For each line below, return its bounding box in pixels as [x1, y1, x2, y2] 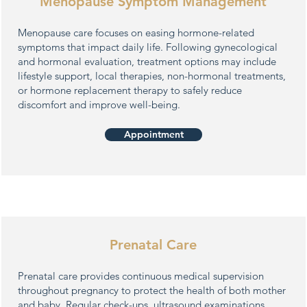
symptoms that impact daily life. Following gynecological [18, 40, 278, 53]
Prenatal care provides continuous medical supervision [18, 269, 264, 282]
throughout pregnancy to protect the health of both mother [18, 284, 286, 297]
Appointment [123, 128, 184, 140]
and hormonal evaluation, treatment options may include [18, 55, 276, 68]
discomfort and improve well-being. [18, 98, 180, 111]
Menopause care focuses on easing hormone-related [18, 26, 254, 39]
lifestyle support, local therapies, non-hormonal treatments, [18, 69, 286, 82]
